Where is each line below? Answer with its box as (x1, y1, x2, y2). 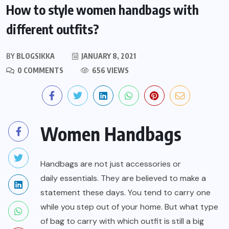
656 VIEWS (90, 66, 129, 75)
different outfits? (6, 21, 99, 38)
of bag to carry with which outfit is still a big (40, 216, 204, 227)
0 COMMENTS (16, 66, 63, 75)
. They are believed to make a (97, 173, 206, 184)
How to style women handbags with (6, 2, 199, 18)
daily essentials (40, 173, 97, 184)
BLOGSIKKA (15, 52, 55, 61)
